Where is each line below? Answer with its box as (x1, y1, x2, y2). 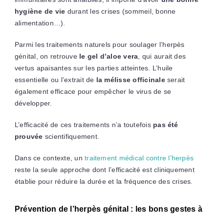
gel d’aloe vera (87, 52, 138, 60)
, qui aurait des (138, 52, 186, 60)
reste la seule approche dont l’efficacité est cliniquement (14, 165, 195, 174)
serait (165, 75, 185, 84)
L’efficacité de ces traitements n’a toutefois (14, 120, 153, 129)
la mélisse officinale (96, 75, 165, 84)
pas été (153, 120, 178, 129)
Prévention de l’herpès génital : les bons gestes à (14, 204, 202, 213)
